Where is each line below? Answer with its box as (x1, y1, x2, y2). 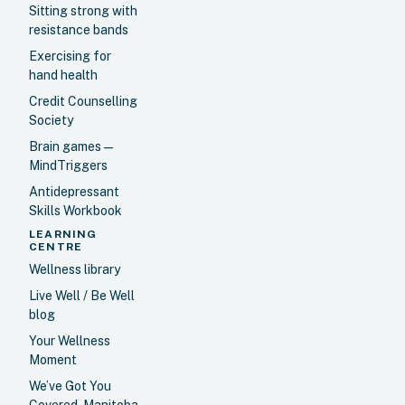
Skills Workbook (29, 203, 122, 219)
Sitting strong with (29, 4, 137, 19)
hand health (29, 68, 98, 83)
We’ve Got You (29, 379, 111, 394)
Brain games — (29, 139, 113, 155)
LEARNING (29, 228, 98, 241)
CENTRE (29, 240, 83, 254)
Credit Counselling (29, 94, 137, 109)
